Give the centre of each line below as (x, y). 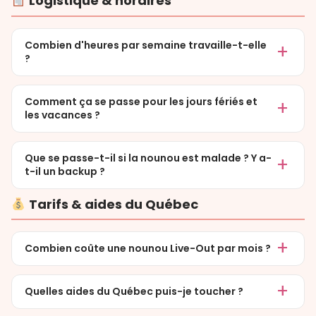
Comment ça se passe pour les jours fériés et (141, 101)
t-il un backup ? (65, 171)
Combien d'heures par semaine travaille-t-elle (146, 45)
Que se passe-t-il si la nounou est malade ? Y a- (148, 158)
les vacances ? (62, 115)
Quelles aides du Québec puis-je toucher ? (134, 291)
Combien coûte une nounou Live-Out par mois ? (148, 248)
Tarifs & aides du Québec (112, 204)
